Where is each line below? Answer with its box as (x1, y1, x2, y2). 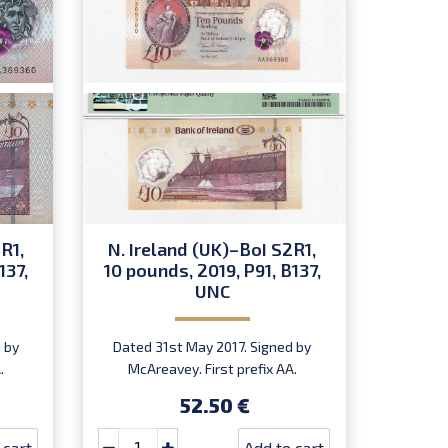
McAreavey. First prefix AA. (127, 359, 297, 377)
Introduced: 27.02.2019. (140, 381, 285, 399)
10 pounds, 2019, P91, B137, (103, 258, 321, 281)
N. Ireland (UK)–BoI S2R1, (108, 237, 317, 260)
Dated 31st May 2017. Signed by (113, 337, 312, 355)
